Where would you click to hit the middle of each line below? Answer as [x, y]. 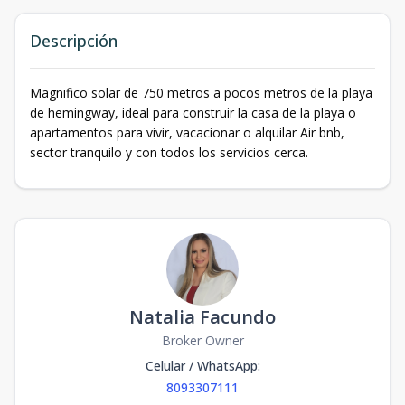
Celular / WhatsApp [201, 366]
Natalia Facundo [202, 317]
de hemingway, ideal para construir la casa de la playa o [193, 113]
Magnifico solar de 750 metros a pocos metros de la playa [201, 93]
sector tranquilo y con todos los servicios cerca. [169, 152]
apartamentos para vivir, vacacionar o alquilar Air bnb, [187, 132]
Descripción [74, 41]
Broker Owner [202, 340]
